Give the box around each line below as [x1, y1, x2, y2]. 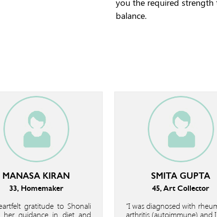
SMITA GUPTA [151, 170, 211, 181]
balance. [116, 10, 147, 21]
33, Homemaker [9, 183, 63, 193]
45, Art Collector [152, 183, 210, 193]
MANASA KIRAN [2, 170, 70, 181]
